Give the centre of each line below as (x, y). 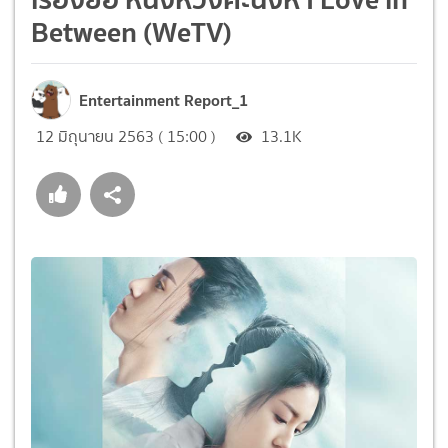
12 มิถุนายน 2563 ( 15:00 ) (126, 136)
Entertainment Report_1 (163, 99)
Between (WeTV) (131, 31)
